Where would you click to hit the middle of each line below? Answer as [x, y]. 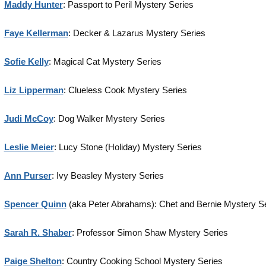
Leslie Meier [29, 147]
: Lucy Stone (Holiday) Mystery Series [128, 147]
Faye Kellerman [36, 33]
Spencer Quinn [35, 204]
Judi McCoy [28, 118]
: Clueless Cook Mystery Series [125, 90]
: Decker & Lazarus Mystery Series [137, 33]
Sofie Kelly [26, 61]
